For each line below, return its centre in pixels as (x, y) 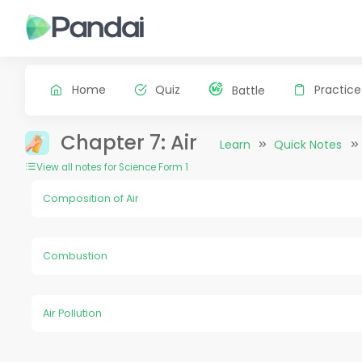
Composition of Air (91, 198)
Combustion (76, 255)
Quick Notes (308, 144)
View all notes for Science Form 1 (112, 167)
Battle (248, 90)
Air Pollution (73, 314)
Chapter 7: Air (128, 142)
